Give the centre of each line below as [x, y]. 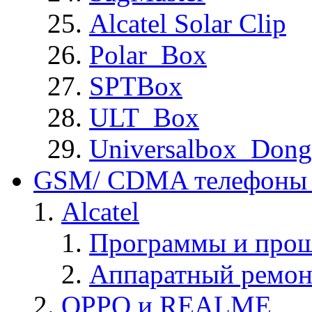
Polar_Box [148, 55]
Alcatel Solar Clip [188, 24]
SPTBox [136, 86]
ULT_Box [144, 118]
